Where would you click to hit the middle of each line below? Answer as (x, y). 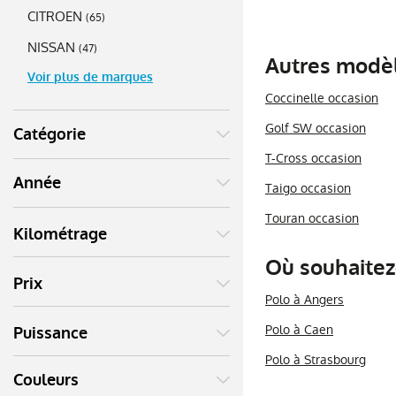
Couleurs (46, 380)
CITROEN (55, 16)
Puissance (50, 333)
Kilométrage (60, 234)
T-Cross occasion (313, 159)
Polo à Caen (299, 330)
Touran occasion (312, 219)
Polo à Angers (305, 300)
